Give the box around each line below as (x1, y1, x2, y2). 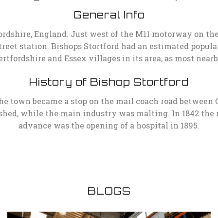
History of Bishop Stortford (29, 75, 189, 88)
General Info (73, 8, 145, 21)
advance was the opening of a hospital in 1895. (18, 120, 200, 130)
